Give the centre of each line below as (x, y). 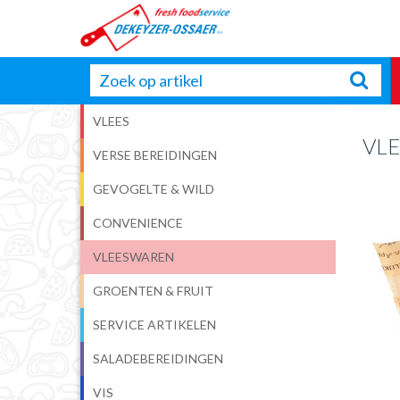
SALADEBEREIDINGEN (162, 358)
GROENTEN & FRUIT (158, 291)
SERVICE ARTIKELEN (158, 325)
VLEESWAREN (138, 257)
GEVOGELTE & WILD (159, 189)
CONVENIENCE (143, 223)
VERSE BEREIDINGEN (160, 155)
